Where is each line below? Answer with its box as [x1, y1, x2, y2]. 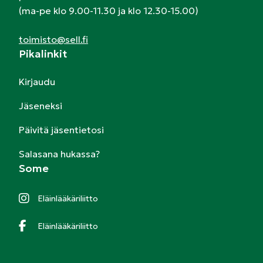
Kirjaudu [19, 76, 55, 88]
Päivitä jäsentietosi [19, 124, 104, 136]
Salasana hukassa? [19, 148, 100, 160]
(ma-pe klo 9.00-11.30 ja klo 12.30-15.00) [19, 5, 198, 17]
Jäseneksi [19, 100, 62, 112]
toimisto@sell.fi [19, 33, 88, 46]
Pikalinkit [19, 47, 68, 61]
